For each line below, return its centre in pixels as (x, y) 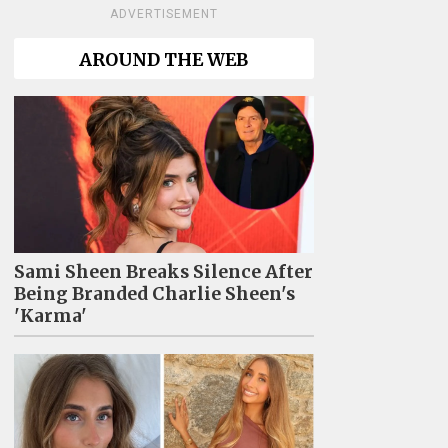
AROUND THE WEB (163, 60)
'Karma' (50, 316)
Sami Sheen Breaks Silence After (163, 272)
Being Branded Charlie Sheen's (154, 294)
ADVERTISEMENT (163, 14)
